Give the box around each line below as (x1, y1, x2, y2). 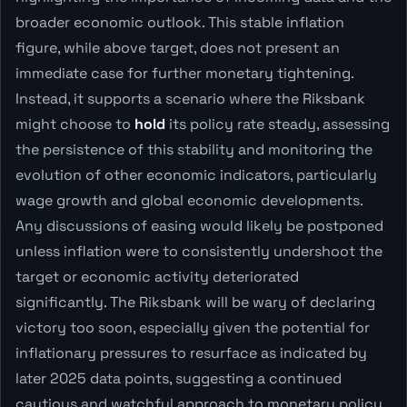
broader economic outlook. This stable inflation (15, 12, 344, 32)
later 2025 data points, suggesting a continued (15, 368, 342, 388)
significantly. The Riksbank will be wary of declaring (15, 292, 375, 312)
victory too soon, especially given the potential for (15, 317, 370, 337)
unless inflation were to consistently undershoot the (15, 241, 382, 261)
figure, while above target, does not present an (15, 37, 340, 57)
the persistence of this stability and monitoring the (15, 139, 372, 159)
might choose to (15, 114, 134, 134)
